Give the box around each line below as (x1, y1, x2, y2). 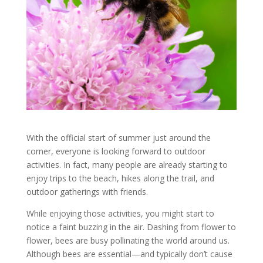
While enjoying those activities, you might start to (26, 208, 214, 220)
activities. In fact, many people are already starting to (26, 159, 228, 171)
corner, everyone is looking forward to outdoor (26, 146, 205, 157)
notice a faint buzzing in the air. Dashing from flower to (26, 221, 236, 233)
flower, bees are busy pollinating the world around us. (26, 235, 230, 247)
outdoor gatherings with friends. (26, 186, 148, 198)
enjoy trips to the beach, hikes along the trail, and (26, 173, 214, 184)
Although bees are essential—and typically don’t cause (26, 248, 232, 260)
